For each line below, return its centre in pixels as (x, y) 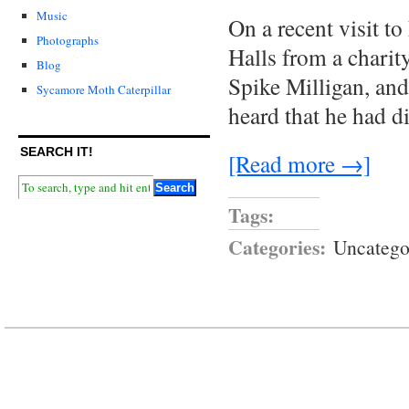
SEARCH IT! (57, 151)
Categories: (277, 246)
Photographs (68, 40)
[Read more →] (299, 164)
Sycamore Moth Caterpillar (104, 89)
